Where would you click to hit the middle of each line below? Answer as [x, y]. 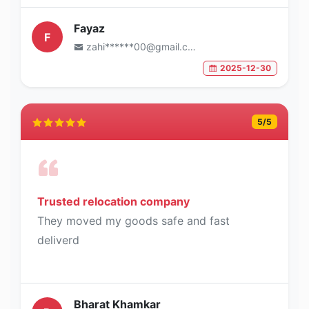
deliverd [58, 240]
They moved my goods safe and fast [133, 220]
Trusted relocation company [113, 201]
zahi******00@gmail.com [137, 47]
